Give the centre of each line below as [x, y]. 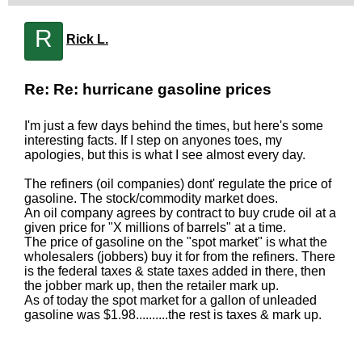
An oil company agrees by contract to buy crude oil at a [180, 213]
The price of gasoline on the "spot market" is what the [176, 242]
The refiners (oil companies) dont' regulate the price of [178, 184]
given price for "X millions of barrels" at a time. [155, 227]
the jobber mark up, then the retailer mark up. [152, 286]
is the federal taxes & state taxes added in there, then [175, 271]
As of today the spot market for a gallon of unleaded [170, 300]
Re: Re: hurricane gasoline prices [148, 89]
